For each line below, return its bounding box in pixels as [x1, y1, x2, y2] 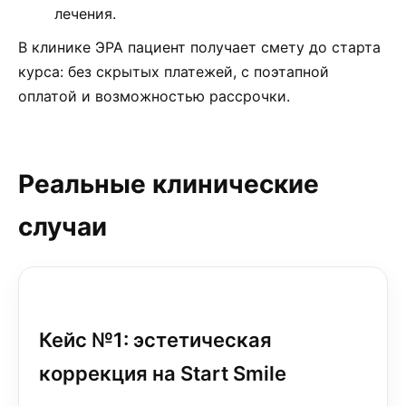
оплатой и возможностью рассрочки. [18, 87, 290, 105]
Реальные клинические [18, 169, 319, 199]
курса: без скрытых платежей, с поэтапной [18, 63, 329, 81]
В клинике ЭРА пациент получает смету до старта [18, 38, 381, 56]
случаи [18, 211, 107, 242]
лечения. [54, 5, 116, 23]
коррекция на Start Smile [39, 362, 286, 385]
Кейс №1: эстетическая [39, 328, 272, 352]
